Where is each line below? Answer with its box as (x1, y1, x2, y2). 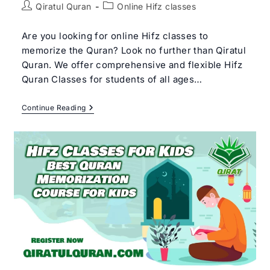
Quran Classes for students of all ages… (21, 74, 202, 86)
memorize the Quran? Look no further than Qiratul (21, 45, 246, 57)
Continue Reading (21, 103, 86, 113)
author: (20, 13, 51, 24)
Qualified (85, 151, 122, 162)
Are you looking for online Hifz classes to (21, 30, 209, 42)
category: (102, 13, 143, 24)
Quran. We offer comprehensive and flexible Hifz (21, 59, 243, 71)
